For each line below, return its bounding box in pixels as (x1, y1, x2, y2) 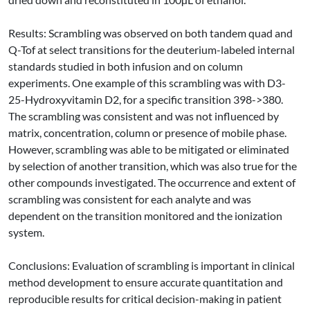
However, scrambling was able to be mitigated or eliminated (8, 143, 289, 156)
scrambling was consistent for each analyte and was (8, 192, 251, 206)
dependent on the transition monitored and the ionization (8, 209, 282, 222)
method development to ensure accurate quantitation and (8, 275, 283, 289)
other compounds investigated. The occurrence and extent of (8, 176, 295, 189)
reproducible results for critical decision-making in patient (8, 292, 282, 305)
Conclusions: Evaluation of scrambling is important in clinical (8, 259, 295, 272)
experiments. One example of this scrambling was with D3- (8, 76, 286, 89)
